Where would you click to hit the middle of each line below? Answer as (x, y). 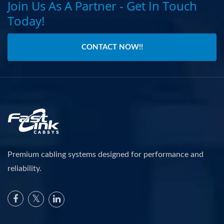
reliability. (24, 169)
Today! (26, 21)
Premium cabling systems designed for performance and (105, 155)
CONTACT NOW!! (112, 47)
